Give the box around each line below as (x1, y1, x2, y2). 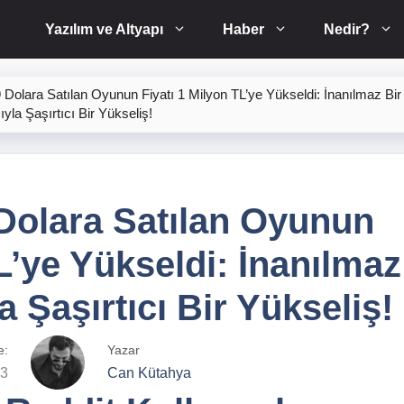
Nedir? (324, 22, 370, 37)
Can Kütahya (107, 365, 191, 381)
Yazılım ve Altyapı (45, 22, 163, 37)
